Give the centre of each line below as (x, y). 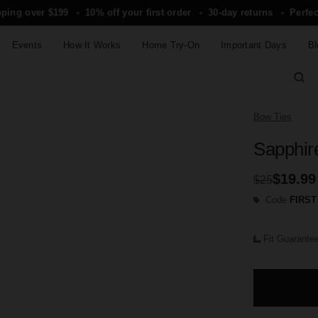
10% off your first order (138, 12)
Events (27, 45)
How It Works (92, 45)
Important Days (254, 45)
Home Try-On (171, 45)
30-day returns (241, 12)
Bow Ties (273, 117)
